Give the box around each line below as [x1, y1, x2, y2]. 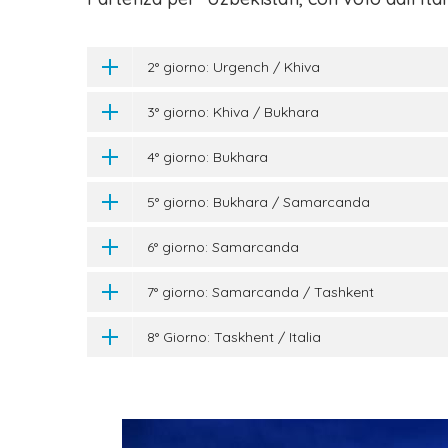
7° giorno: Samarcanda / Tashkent [147, 283, 374, 301]
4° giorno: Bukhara [147, 148, 268, 166]
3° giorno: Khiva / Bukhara [147, 103, 319, 121]
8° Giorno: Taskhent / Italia [147, 328, 321, 346]
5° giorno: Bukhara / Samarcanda [147, 193, 370, 211]
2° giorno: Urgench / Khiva [147, 58, 320, 76]
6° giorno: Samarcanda [147, 238, 299, 256]
